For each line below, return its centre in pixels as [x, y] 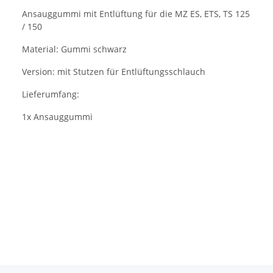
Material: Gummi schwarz [74, 49]
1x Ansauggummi [57, 117]
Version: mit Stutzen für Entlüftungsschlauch [114, 72]
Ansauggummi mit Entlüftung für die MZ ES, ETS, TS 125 [136, 14]
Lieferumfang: [51, 94]
